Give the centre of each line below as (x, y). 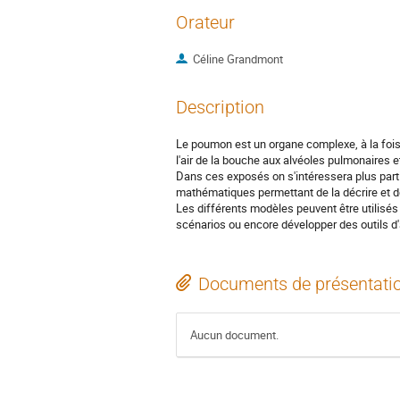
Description (220, 107)
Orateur (205, 22)
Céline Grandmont (237, 59)
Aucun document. (234, 335)
